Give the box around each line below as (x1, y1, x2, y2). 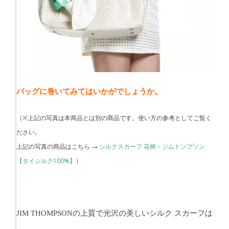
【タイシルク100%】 (16, 156, 76, 166)
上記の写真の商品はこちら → (16, 142, 99, 151)
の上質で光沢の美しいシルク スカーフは (73, 208, 213, 218)
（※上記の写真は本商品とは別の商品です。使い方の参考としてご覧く (16, 113, 212, 123)
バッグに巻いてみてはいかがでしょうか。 (16, 86, 162, 97)
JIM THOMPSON (16, 209, 73, 218)
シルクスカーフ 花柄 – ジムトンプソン (99, 142, 205, 151)
